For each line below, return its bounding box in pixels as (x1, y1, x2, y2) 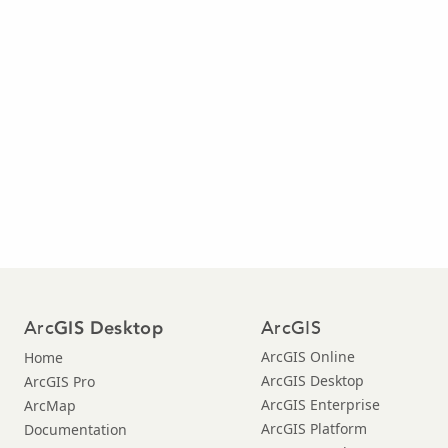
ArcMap (24, 395, 76, 415)
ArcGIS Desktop (261, 370, 364, 390)
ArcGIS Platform (261, 418, 367, 438)
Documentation (24, 419, 127, 439)
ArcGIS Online (261, 346, 355, 366)
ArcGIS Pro (24, 371, 95, 391)
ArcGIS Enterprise (261, 394, 380, 414)
